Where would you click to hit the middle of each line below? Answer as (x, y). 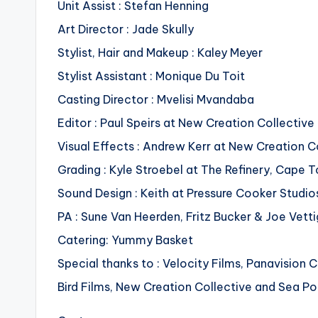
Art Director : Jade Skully (126, 29)
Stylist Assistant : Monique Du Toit (151, 76)
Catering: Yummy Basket (125, 240)
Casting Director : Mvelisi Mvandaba (156, 100)
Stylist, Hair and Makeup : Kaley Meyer (160, 53)
